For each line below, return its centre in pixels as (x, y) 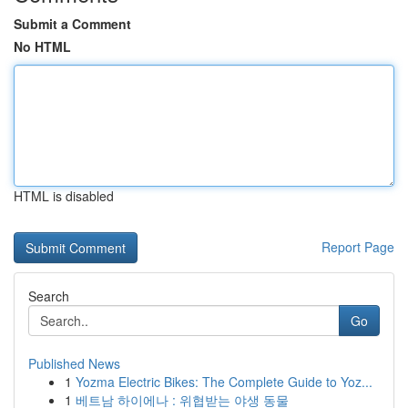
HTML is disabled (64, 196)
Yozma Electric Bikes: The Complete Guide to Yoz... (224, 382)
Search (49, 296)
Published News (74, 363)
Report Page (358, 247)
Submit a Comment (72, 24)
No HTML (42, 46)
